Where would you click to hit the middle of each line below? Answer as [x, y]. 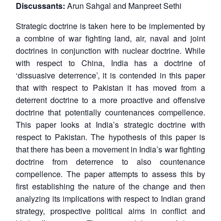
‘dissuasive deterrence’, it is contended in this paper [110, 75]
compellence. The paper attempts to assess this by [110, 174]
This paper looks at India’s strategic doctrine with [110, 124]
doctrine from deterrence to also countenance [110, 161]
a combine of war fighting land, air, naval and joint [110, 38]
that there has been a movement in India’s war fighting [110, 149]
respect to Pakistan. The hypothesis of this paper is [110, 137]
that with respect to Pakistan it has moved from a [110, 87]
